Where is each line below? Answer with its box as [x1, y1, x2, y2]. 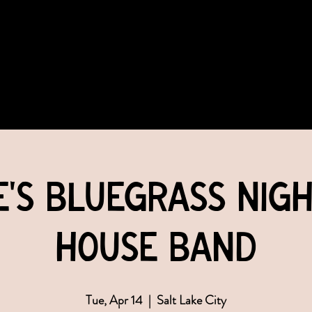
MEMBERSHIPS [203, 52, 265, 63]
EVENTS [116, 52, 150, 63]
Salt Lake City [157, 291, 226, 309]
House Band [55, 230, 257, 270]
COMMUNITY [10, 52, 63, 63]
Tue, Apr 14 [86, 291, 143, 309]
